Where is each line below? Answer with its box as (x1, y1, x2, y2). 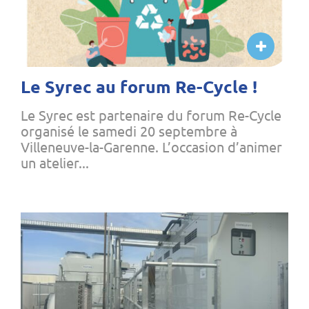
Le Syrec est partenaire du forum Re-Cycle (21, 107, 281, 123)
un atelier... (21, 154, 89, 171)
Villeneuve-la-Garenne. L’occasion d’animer (21, 139, 282, 155)
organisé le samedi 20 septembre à (21, 123, 237, 139)
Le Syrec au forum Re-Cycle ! (21, 77, 257, 97)
